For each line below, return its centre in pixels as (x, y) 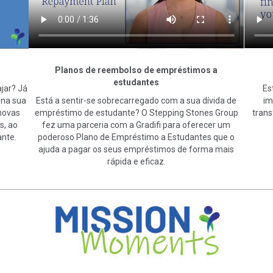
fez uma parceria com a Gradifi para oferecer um (136, 125)
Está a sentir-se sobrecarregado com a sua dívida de (136, 101)
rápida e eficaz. (136, 162)
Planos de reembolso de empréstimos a (136, 70)
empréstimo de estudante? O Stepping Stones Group (136, 113)
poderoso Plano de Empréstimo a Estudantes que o (136, 137)
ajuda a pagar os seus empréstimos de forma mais (136, 150)
